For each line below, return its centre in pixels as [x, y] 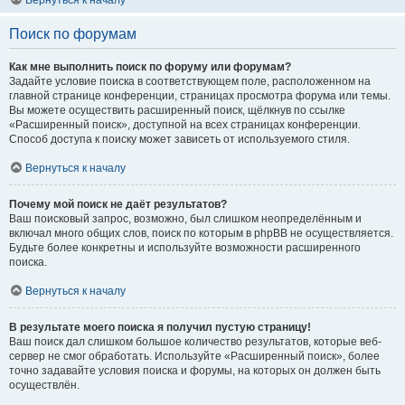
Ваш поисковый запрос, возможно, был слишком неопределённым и [185, 219]
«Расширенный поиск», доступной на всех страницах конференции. [185, 125]
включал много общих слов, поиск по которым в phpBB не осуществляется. [201, 233]
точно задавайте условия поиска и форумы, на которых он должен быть [195, 371]
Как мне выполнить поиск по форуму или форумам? [150, 67]
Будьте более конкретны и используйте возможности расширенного [185, 248]
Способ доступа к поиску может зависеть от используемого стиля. [179, 139]
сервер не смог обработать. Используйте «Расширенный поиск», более [194, 356]
